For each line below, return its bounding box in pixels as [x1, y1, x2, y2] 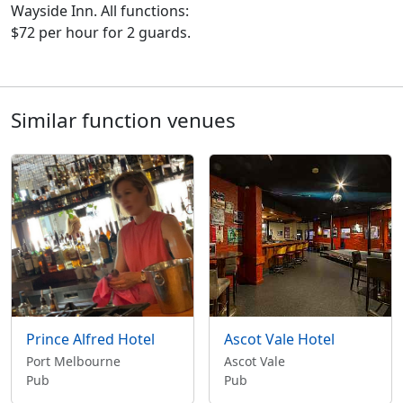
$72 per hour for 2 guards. [11, 22, 191, 42]
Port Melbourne [26, 353, 121, 370]
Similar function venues [11, 106, 236, 134]
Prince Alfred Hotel [26, 329, 155, 349]
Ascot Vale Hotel [224, 329, 335, 349]
